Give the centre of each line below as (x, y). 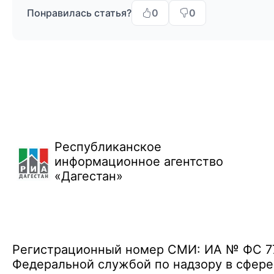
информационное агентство (139, 161)
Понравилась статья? (79, 13)
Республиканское (108, 147)
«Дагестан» (88, 176)
